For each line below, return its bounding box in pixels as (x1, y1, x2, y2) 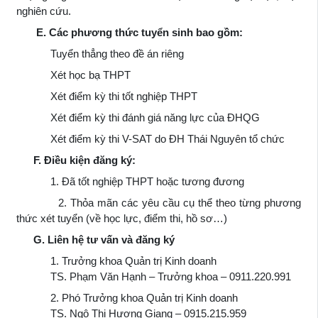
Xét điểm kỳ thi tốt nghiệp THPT (16, 89, 197, 102)
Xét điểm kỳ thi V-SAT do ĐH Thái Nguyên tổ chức (16, 132, 285, 145)
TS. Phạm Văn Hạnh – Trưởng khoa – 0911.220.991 (16, 270, 291, 283)
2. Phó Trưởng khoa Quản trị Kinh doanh (16, 291, 238, 304)
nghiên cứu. (16, 4, 71, 17)
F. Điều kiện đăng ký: (16, 153, 136, 166)
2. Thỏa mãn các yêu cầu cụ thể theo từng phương (16, 196, 301, 209)
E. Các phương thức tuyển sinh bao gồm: (16, 26, 243, 38)
